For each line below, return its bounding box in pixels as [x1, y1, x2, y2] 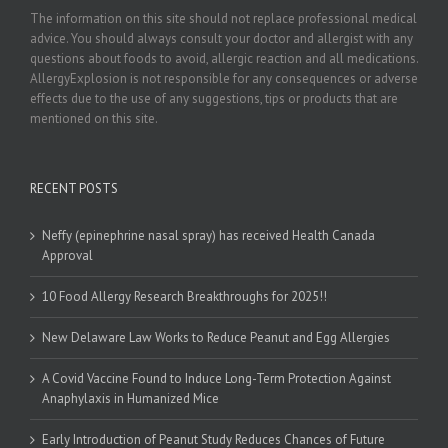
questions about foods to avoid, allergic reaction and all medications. [30, 50, 418, 68]
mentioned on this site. [30, 110, 158, 128]
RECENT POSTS [30, 180, 118, 198]
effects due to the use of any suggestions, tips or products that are [30, 90, 398, 108]
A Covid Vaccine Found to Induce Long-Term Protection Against [42, 370, 391, 388]
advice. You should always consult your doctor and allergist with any [30, 30, 413, 48]
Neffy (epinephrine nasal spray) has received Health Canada [42, 227, 375, 245]
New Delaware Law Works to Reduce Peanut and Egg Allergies [42, 329, 390, 347]
